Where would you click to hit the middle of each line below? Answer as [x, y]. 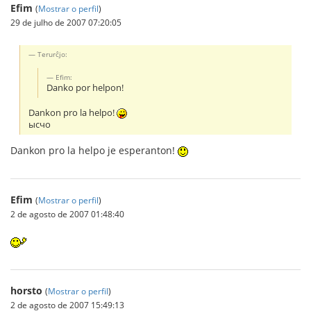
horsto [26, 291]
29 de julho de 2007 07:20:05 [66, 23]
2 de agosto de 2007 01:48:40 [67, 214]
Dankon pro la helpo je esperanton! [94, 151]
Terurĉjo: [53, 54]
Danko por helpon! [85, 88]
